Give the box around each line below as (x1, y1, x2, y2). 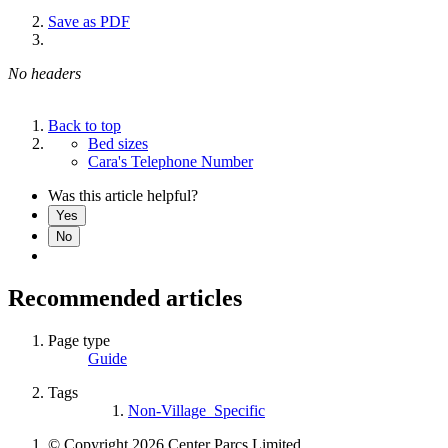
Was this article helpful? (48, 186, 198, 204)
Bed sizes (88, 134, 148, 152)
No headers (8, 64, 81, 82)
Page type (48, 331, 110, 349)
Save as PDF (48, 12, 130, 30)
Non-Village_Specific (128, 401, 265, 419)
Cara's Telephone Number (88, 152, 253, 170)
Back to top (48, 116, 121, 134)
